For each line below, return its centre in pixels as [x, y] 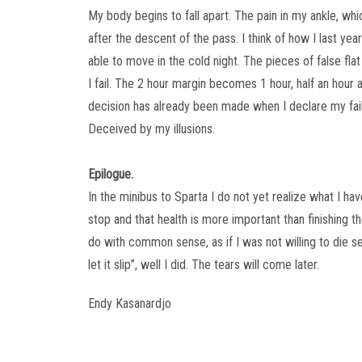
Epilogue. [110, 174]
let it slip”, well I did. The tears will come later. [203, 265]
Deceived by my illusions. [151, 129]
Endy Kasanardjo [129, 303]
